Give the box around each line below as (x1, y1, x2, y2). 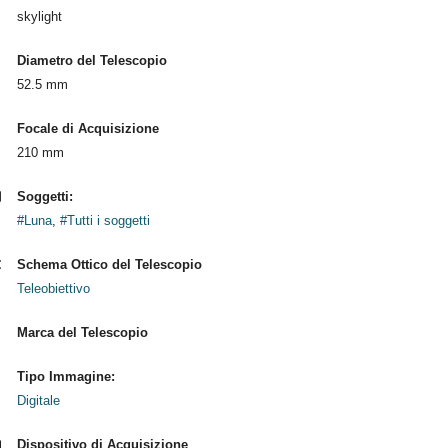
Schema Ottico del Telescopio (16, 257, 202, 272)
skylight (16, 9, 62, 24)
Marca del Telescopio (16, 325, 148, 340)
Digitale (16, 393, 60, 408)
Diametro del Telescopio (16, 53, 167, 68)
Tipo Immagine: (16, 369, 115, 384)
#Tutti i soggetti (59, 213, 150, 228)
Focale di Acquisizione (16, 121, 159, 136)
